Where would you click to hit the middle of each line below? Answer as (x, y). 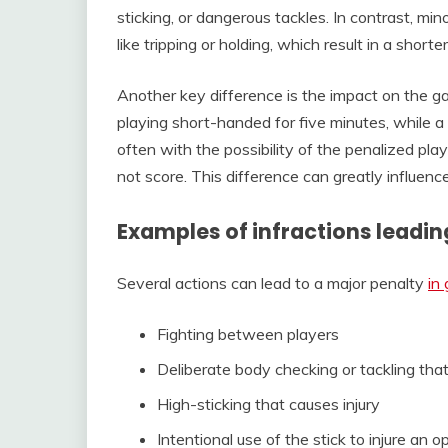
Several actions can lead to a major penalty (272, 282)
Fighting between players (248, 333)
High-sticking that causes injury (268, 403)
